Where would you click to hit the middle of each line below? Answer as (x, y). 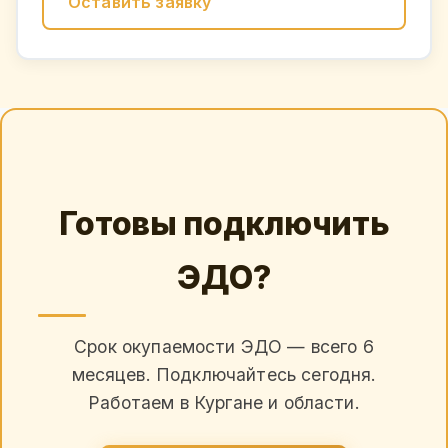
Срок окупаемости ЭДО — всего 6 (224, 346)
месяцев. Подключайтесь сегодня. (224, 374)
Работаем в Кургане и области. (224, 402)
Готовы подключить (224, 223)
